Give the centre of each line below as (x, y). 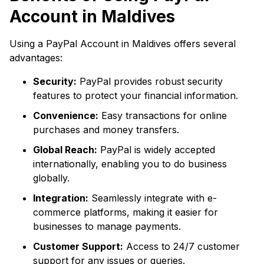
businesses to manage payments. (107, 226)
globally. (51, 178)
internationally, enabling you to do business (130, 164)
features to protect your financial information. (136, 95)
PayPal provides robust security (150, 81)
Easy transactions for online (163, 115)
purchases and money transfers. (106, 130)
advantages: (36, 58)
